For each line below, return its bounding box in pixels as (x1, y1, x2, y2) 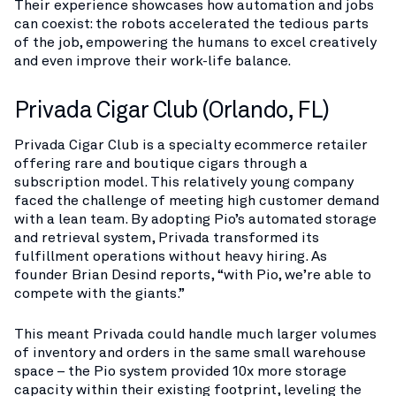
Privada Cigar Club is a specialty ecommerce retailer (14, 136, 368, 153)
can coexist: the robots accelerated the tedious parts (14, 15, 369, 32)
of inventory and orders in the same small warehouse (14, 344, 366, 361)
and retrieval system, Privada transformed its (14, 229, 319, 246)
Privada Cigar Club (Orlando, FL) (14, 95, 335, 123)
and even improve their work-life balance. (14, 52, 291, 69)
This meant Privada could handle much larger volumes (14, 325, 377, 342)
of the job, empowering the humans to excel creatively (14, 34, 377, 50)
